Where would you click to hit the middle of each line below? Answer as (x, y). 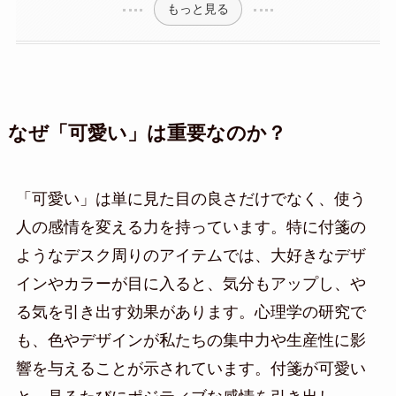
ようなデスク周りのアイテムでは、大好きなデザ (190, 255)
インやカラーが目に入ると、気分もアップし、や (190, 283)
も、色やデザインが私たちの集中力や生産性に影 (190, 340)
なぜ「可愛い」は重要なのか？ (147, 133)
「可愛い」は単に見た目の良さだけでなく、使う (190, 198)
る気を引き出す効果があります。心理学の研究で (190, 312)
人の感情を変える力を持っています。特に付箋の (190, 227)
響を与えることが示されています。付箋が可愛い (190, 368)
